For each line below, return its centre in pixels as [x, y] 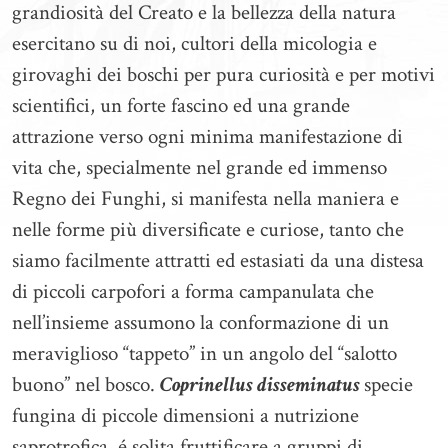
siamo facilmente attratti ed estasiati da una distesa [218, 260]
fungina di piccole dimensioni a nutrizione [185, 415]
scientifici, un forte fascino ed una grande [181, 105]
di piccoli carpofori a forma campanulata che [193, 291]
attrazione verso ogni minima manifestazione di [207, 136]
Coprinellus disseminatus [262, 384]
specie [388, 384]
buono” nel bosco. [86, 384]
